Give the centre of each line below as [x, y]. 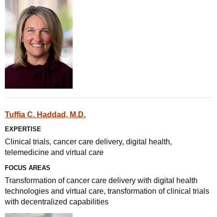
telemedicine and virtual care [54, 152]
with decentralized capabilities [57, 202]
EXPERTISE [23, 129]
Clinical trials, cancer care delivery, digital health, [88, 142]
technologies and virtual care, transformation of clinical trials [107, 191]
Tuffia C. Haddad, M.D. [45, 115]
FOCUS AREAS [28, 168]
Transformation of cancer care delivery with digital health [101, 180]
